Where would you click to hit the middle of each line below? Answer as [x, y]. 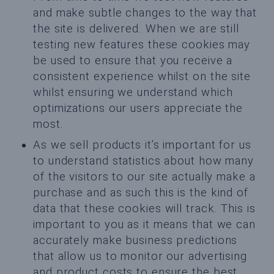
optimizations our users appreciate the [138, 109]
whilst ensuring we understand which [133, 93]
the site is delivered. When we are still [136, 29]
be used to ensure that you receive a [133, 61]
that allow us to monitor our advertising [140, 257]
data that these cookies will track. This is [144, 209]
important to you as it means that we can [144, 225]
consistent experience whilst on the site [142, 77]
